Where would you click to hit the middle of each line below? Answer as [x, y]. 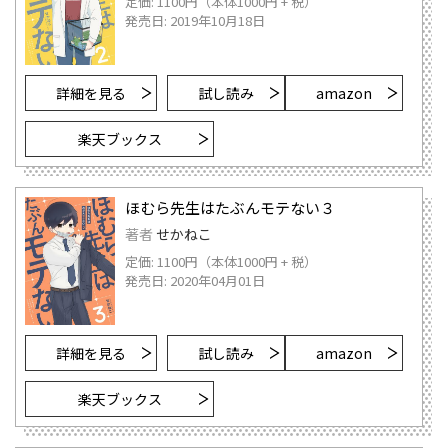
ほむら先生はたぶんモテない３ [230, 208]
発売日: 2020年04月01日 [195, 280]
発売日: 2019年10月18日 [195, 21]
